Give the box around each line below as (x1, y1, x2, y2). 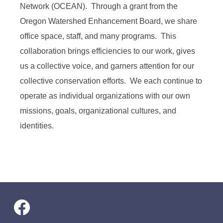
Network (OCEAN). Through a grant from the (20, 2, 178, 10)
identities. (20, 121, 54, 130)
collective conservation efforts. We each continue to (20, 77, 202, 85)
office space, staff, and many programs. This (20, 32, 176, 40)
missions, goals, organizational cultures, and (20, 107, 176, 115)
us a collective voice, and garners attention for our (20, 62, 194, 70)
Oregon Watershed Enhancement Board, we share (20, 17, 197, 25)
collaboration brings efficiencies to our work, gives (20, 47, 195, 55)
